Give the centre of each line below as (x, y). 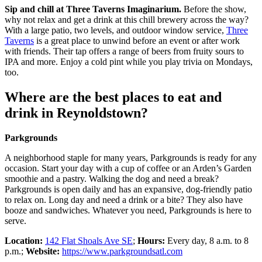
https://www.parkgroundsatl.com (122, 251)
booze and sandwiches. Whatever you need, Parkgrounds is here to (128, 210)
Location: (24, 240)
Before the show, (215, 9)
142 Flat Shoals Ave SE (89, 240)
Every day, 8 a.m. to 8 (207, 240)
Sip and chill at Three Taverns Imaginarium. (94, 9)
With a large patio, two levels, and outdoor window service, (116, 30)
